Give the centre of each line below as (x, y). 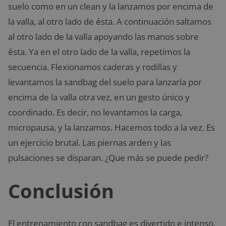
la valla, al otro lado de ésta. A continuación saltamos (110, 22)
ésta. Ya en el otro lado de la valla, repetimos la (99, 52)
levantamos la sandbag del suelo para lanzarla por (105, 82)
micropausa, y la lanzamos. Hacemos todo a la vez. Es (111, 128)
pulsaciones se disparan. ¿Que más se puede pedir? (108, 158)
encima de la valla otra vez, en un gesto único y (99, 97)
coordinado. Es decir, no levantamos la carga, (95, 112)
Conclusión (61, 191)
